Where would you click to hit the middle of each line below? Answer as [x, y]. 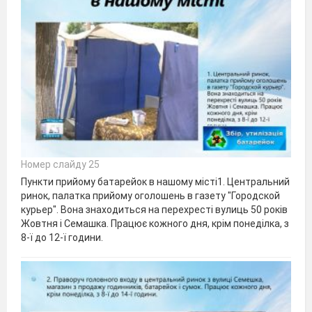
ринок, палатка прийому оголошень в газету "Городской [150, 196]
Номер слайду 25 [60, 165]
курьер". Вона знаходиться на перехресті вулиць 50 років [154, 210]
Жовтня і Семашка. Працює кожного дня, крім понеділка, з [155, 224]
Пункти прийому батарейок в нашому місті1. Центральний [155, 182]
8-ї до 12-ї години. [62, 238]
